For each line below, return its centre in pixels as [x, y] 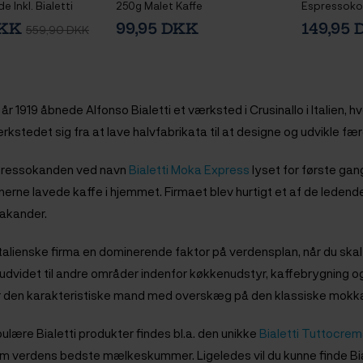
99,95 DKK [157, 29]
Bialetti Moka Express [189, 170]
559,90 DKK [58, 30]
